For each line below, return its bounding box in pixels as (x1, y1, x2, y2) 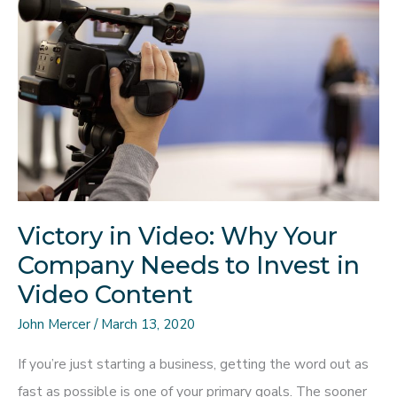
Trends (52, 128, 96, 147)
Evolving (52, 100, 105, 120)
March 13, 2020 (101, 314, 195, 333)
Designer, (52, 18, 111, 37)
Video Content (18, 280, 193, 310)
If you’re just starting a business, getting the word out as (18, 354, 369, 374)
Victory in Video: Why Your (18, 222, 338, 252)
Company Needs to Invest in (18, 251, 360, 281)
